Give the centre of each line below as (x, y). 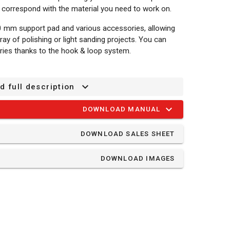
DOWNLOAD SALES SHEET (128, 134)
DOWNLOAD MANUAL (121, 109)
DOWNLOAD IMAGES (138, 159)
